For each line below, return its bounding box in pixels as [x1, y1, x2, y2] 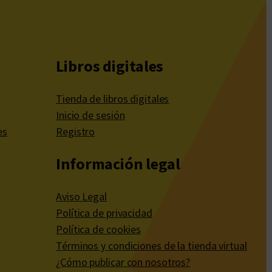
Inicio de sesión [56, 108, 125, 123]
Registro [56, 124, 95, 139]
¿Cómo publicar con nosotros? [56, 255, 191, 270]
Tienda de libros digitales [56, 92, 169, 106]
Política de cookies [56, 222, 141, 237]
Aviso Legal [56, 189, 107, 204]
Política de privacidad [56, 206, 152, 220]
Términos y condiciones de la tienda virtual [56, 239, 247, 253]
